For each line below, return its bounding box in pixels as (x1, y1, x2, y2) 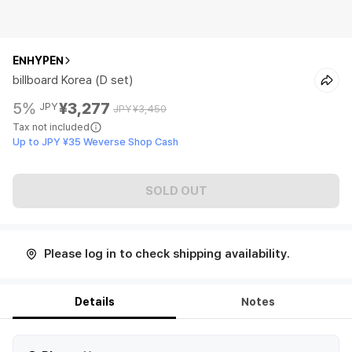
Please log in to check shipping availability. (44, 247, 290, 261)
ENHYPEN (13, 54, 64, 67)
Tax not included (13, 121, 90, 133)
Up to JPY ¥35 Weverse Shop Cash (13, 136, 178, 148)
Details (74, 295, 115, 308)
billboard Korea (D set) (13, 73, 133, 87)
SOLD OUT (145, 183, 207, 198)
